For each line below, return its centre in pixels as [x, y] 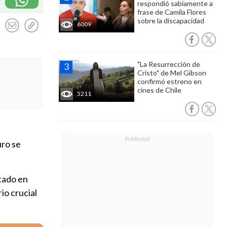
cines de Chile [159, 90]
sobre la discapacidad [171, 21]
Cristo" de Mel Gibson [172, 73]
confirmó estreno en [169, 81]
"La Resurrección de [169, 64]
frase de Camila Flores [172, 12]
